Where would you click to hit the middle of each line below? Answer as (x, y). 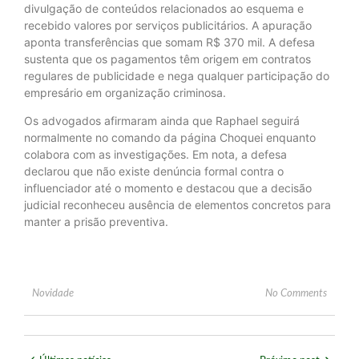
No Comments (296, 293)
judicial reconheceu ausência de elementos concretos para (177, 205)
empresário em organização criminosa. (125, 92)
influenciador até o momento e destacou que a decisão (168, 188)
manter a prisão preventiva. (96, 222)
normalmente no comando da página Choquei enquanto (170, 138)
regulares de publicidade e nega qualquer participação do (177, 75)
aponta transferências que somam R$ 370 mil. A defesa (169, 42)
